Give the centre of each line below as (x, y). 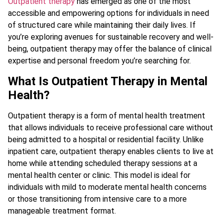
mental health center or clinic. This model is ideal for (99, 175)
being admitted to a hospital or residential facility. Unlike (106, 139)
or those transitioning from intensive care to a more (97, 199)
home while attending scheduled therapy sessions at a (103, 163)
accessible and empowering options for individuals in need (109, 13)
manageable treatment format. (62, 211)
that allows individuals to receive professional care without (111, 127)
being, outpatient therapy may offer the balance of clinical (110, 49)
